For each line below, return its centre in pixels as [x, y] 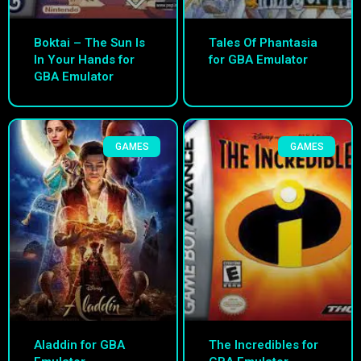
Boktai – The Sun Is [89, 43]
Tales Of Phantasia [263, 43]
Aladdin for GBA [79, 344]
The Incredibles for [263, 344]
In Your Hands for [84, 60]
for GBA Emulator [258, 60]
